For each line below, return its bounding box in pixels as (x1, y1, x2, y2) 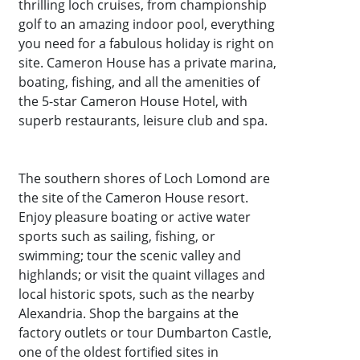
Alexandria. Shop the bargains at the (18, 305, 239, 323)
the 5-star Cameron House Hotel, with (18, 92, 248, 111)
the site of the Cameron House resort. (18, 189, 249, 207)
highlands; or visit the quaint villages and (18, 266, 266, 284)
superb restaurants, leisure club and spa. (18, 112, 268, 130)
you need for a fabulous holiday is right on (18, 35, 275, 53)
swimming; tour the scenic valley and (18, 247, 242, 265)
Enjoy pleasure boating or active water (18, 208, 252, 227)
